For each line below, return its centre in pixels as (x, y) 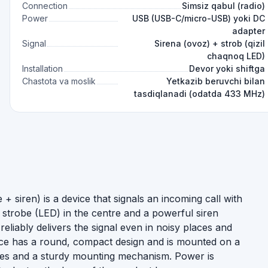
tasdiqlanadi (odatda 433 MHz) (199, 94)
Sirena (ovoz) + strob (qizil (209, 43)
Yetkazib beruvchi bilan (215, 81)
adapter (248, 31)
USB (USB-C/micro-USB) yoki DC (198, 18)
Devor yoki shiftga (227, 68)
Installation (42, 68)
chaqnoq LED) (236, 56)
